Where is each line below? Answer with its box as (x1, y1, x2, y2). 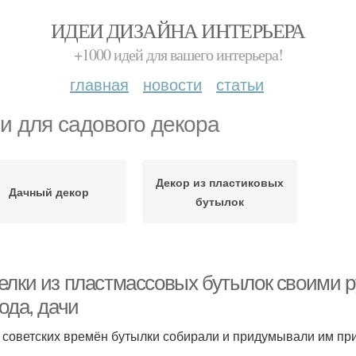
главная (70, 72, 129, 95)
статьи (216, 72, 264, 95)
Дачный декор (9, 184, 89, 199)
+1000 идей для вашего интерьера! (73, 44, 283, 65)
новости (143, 72, 202, 95)
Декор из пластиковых (156, 174, 284, 190)
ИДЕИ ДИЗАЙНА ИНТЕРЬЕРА (51, 17, 305, 44)
